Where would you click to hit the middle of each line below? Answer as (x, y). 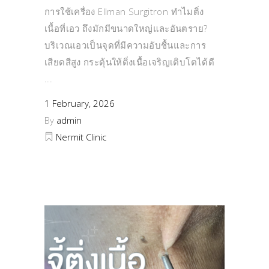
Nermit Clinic (81, 137)
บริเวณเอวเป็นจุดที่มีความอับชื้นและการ (125, 45)
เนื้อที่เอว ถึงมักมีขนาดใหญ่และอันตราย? (126, 29)
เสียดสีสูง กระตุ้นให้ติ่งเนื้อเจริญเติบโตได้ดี (129, 62)
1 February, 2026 (80, 104)
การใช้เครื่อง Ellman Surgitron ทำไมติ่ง (124, 12)
